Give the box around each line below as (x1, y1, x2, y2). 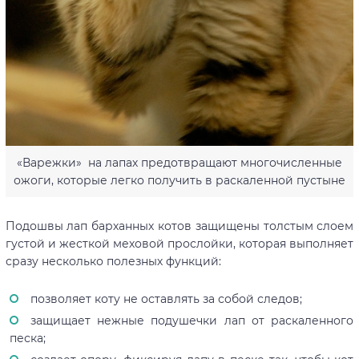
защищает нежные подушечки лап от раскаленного (30, 313, 354, 329)
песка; (9, 331, 46, 346)
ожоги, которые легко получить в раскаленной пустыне (13, 173, 345, 188)
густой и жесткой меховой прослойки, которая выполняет (5, 236, 354, 252)
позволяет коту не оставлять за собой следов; (30, 292, 302, 307)
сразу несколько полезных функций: (5, 254, 221, 269)
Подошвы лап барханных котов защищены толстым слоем (5, 219, 354, 234)
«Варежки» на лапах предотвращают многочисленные (16, 155, 342, 171)
